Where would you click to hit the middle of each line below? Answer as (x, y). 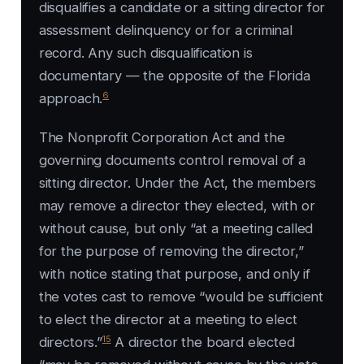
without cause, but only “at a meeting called (176, 229)
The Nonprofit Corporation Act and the (162, 138)
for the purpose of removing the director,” (171, 251)
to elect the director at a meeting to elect (168, 320)
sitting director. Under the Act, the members (178, 183)
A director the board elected (203, 342)
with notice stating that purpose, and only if (175, 274)
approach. (71, 99)
